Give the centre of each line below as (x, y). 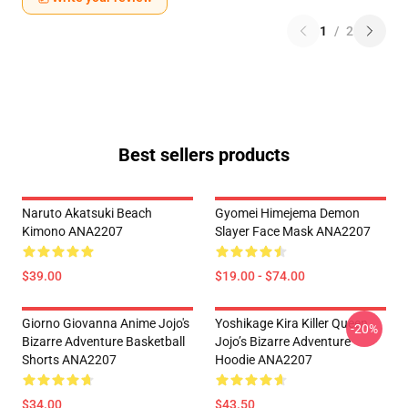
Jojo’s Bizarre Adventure (283, 342)
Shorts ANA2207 (69, 360)
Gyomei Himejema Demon (287, 213)
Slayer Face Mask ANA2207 (293, 231)
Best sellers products (204, 155)
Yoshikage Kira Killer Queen (291, 323)
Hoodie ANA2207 (264, 360)
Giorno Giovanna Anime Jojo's (106, 323)
